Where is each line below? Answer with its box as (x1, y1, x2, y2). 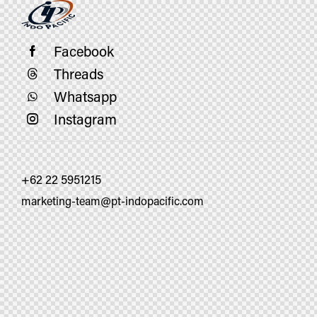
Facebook (54, 42, 114, 60)
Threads (54, 64, 103, 83)
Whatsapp (54, 87, 117, 105)
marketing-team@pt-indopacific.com (21, 193, 204, 208)
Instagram (54, 110, 117, 128)
